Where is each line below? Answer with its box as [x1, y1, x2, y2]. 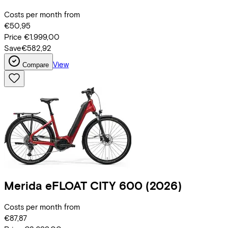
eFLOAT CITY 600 [45, 179, 142, 193]
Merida [4, 179, 42, 193]
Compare [22, 61, 49, 69]
